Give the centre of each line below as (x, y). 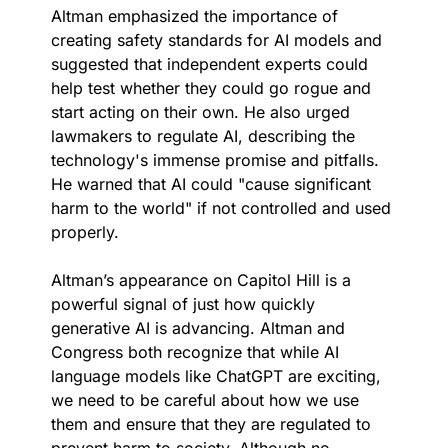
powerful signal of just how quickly (183, 303)
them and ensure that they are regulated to (211, 423)
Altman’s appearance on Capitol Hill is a (201, 279)
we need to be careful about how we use (205, 399)
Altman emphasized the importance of (194, 15)
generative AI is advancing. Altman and (198, 327)
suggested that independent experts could (209, 63)
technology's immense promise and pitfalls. (215, 159)
